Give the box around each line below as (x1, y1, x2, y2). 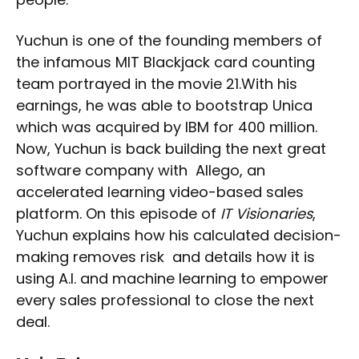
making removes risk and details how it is (16, 246, 315, 267)
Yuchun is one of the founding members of (16, 30, 322, 50)
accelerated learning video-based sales (16, 181, 304, 202)
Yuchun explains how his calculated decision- (16, 224, 341, 245)
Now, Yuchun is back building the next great (16, 138, 326, 159)
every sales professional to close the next (16, 289, 314, 310)
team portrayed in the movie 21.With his (16, 73, 297, 94)
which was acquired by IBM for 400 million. (16, 116, 317, 137)
